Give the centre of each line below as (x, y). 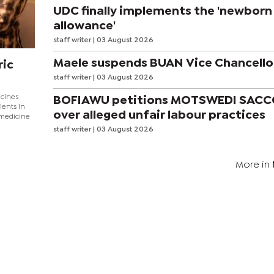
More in (254, 165)
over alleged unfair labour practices (159, 115)
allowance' (84, 26)
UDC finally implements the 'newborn (162, 11)
